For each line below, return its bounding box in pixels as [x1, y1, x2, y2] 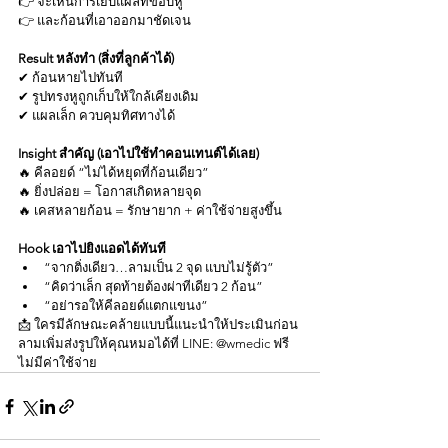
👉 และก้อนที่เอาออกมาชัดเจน [18, 13, 191, 29]
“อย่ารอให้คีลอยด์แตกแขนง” [44, 298, 208, 314]
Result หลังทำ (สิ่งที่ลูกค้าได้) [18, 51, 174, 67]
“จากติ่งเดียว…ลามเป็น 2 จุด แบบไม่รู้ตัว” [44, 260, 274, 276]
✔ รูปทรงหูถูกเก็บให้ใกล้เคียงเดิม [18, 89, 199, 105]
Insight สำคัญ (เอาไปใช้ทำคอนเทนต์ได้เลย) [18, 146, 259, 162]
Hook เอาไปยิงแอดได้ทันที [18, 241, 166, 257]
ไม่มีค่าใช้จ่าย [18, 355, 97, 371]
